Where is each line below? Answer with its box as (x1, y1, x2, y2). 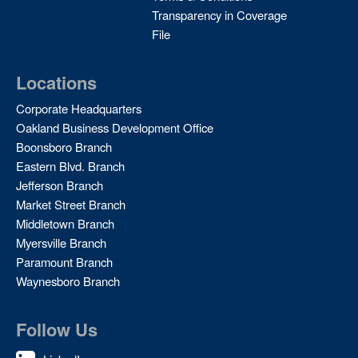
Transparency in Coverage (151, 6, 287, 24)
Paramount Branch (15, 253, 113, 271)
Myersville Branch (15, 234, 106, 252)
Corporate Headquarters (15, 100, 141, 117)
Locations (15, 70, 97, 96)
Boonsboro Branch (15, 138, 112, 156)
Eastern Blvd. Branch (15, 157, 125, 175)
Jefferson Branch (15, 177, 103, 194)
